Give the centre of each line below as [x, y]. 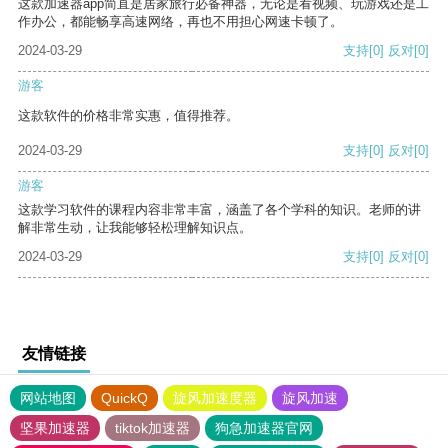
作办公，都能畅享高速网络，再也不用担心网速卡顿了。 [180, 22]
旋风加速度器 [215, 398]
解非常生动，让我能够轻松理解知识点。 [135, 228]
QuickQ [124, 398]
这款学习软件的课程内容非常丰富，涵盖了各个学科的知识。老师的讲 [219, 210]
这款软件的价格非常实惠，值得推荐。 [128, 116]
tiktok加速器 [152, 428]
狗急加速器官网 [264, 428]
